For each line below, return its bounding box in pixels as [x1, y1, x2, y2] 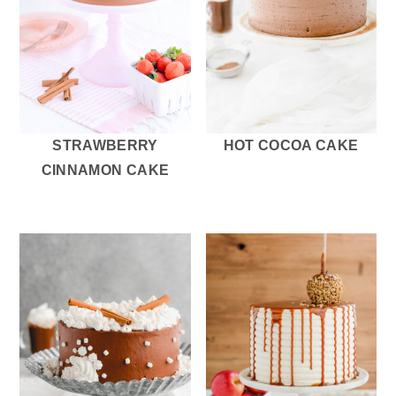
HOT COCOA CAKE [223, 137, 359, 153]
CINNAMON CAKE [41, 162, 170, 178]
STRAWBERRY [52, 137, 158, 153]
